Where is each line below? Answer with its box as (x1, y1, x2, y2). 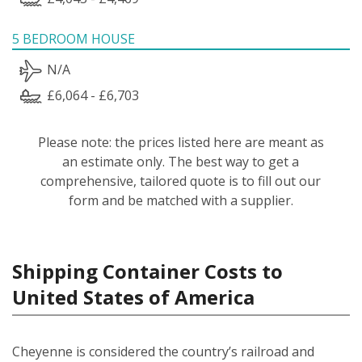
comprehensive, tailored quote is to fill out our (40, 171, 322, 190)
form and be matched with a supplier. (68, 191, 293, 209)
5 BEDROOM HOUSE (12, 29, 135, 48)
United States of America (12, 283, 255, 310)
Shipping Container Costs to (12, 257, 283, 284)
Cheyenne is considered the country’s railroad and (12, 342, 314, 360)
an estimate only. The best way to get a (62, 152, 300, 170)
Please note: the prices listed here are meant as (37, 133, 324, 151)
